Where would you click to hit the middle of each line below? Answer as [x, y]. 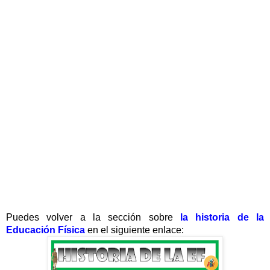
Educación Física [46, 230]
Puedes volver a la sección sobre [93, 217]
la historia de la [222, 217]
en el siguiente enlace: [136, 230]
